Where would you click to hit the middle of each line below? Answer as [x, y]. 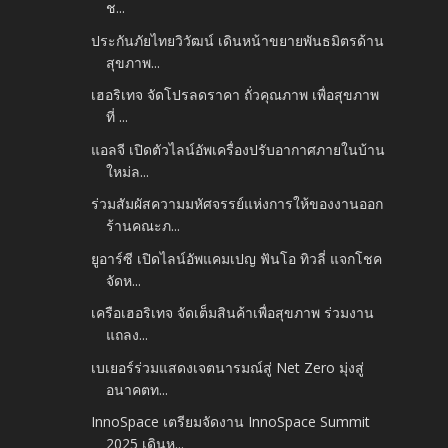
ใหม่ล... [128, 171]
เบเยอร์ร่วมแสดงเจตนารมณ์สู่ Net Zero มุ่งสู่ [228, 367]
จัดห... [124, 280]
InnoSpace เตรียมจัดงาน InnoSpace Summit [231, 422]
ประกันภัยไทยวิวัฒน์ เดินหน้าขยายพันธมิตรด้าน [238, 40]
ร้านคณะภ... [143, 226]
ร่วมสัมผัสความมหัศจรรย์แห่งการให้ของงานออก [237, 204]
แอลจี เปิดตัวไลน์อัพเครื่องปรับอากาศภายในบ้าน [238, 149]
